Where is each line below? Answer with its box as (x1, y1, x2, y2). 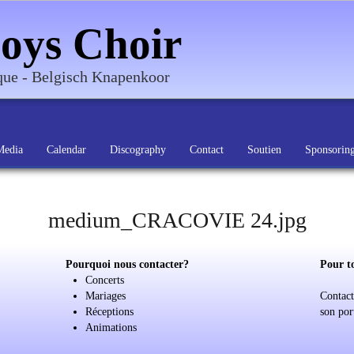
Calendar (47, 144, 86, 156)
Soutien (247, 144, 281, 156)
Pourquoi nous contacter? (66, 258, 190, 270)
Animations (85, 322, 137, 333)
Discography (110, 144, 166, 156)
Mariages (85, 290, 126, 302)
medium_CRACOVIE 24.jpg (47, 208, 307, 232)
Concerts (85, 274, 125, 286)
